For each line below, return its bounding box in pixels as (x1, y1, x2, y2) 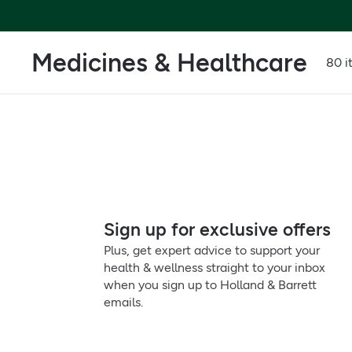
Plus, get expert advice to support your (104, 243, 320, 258)
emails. (104, 295, 143, 310)
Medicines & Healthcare (31, 47, 307, 78)
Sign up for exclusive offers (104, 218, 331, 240)
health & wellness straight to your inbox (104, 260, 325, 275)
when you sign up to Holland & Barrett (104, 277, 317, 292)
